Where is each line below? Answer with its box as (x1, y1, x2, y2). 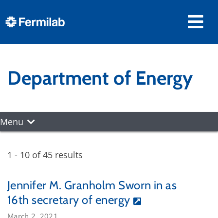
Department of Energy (7, 66, 193, 90)
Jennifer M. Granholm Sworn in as (7, 178, 177, 192)
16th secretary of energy (7, 193, 130, 207)
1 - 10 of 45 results (7, 149, 83, 161)
